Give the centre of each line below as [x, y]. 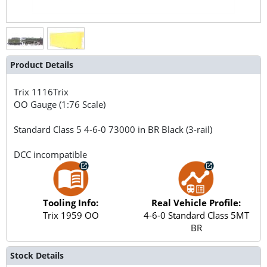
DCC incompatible [51, 154]
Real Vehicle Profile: [196, 202]
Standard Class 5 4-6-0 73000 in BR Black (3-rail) [113, 129]
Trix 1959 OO [71, 215]
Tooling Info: [71, 202]
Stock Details [37, 256]
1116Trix [50, 91]
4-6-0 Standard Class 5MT [196, 215]
